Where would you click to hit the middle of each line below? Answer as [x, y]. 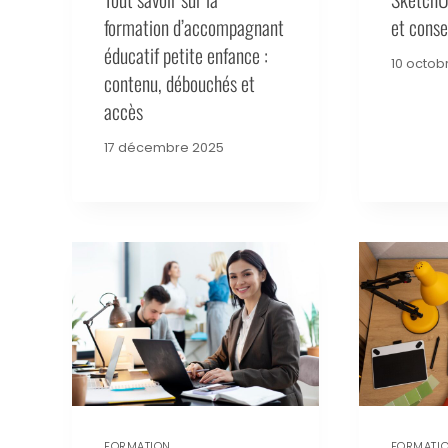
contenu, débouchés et [179, 83]
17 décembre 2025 [164, 147]
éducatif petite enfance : [186, 55]
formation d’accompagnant [194, 27]
